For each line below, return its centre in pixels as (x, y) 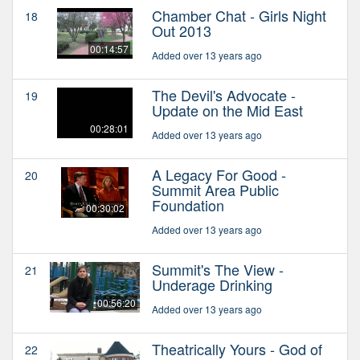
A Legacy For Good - (219, 174)
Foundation (188, 205)
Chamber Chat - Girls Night (239, 15)
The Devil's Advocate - (224, 94)
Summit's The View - (218, 269)
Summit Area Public (215, 189)
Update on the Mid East (227, 110)
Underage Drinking (212, 284)
